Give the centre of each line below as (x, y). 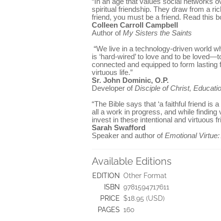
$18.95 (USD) (144, 198)
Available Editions (132, 161)
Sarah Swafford (119, 128)
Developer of (113, 88)
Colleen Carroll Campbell (135, 25)
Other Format (145, 176)
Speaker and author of (128, 136)
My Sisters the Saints (157, 33)
